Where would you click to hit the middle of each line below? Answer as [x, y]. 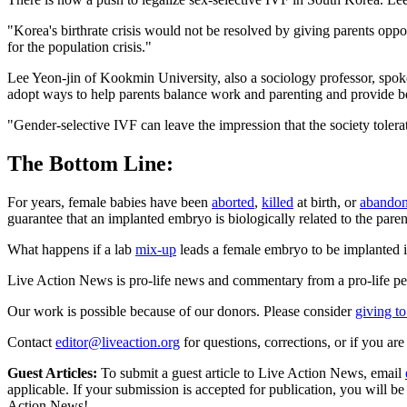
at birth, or [327, 202]
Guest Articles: [52, 372]
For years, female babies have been [109, 202]
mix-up [156, 249]
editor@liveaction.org [118, 342]
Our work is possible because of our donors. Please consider [179, 311]
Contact [30, 342]
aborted [233, 202]
